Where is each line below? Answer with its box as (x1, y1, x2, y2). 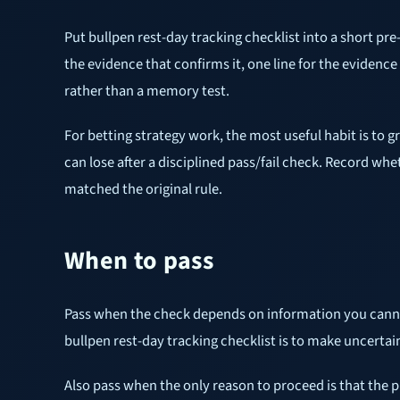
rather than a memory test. (64, 79, 229, 102)
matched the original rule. (64, 178, 222, 200)
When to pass (64, 242, 214, 279)
